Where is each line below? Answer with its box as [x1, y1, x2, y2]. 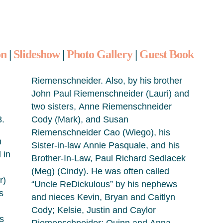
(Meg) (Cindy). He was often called [31, 166, 169, 176]
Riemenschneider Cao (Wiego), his [31, 127, 170, 137]
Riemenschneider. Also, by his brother [31, 76, 182, 86]
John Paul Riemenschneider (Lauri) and [31, 89, 189, 99]
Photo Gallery [67, 48, 133, 61]
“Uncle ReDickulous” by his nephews [31, 179, 177, 189]
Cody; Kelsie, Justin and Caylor [31, 205, 156, 215]
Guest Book [139, 48, 194, 61]
